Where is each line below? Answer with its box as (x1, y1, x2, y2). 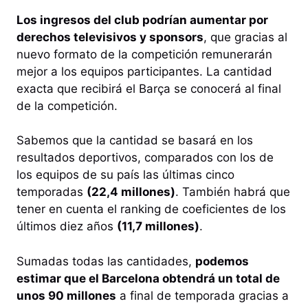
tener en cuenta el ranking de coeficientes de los (16, 202, 286, 217)
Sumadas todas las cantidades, (16, 254, 195, 268)
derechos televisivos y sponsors (16, 30, 203, 44)
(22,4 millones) (87, 185, 175, 199)
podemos (195, 254, 249, 268)
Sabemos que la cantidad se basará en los (16, 133, 253, 148)
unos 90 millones (16, 288, 116, 302)
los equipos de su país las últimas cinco (16, 168, 234, 182)
